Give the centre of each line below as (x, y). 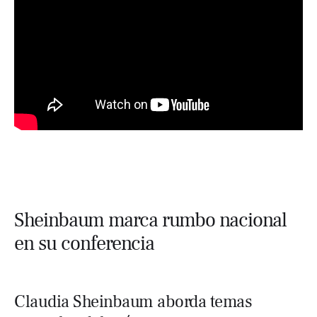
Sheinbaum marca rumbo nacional (150, 220)
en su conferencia (84, 244)
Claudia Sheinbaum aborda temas (133, 302)
